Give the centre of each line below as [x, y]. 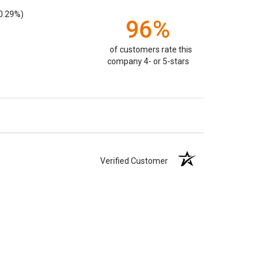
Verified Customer [137, 165]
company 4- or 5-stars [148, 65]
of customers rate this [151, 53]
